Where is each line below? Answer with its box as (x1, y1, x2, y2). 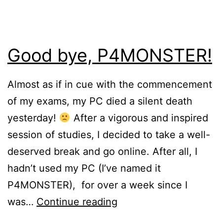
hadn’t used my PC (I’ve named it (7, 162, 161, 175)
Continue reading (37, 196, 117, 208)
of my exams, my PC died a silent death (7, 95, 192, 108)
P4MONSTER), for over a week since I (7, 179, 187, 191)
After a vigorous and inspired (70, 112, 208, 124)
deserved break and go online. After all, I (7, 146, 197, 158)
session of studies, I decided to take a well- (7, 129, 210, 141)
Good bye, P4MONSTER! (7, 44, 212, 66)
